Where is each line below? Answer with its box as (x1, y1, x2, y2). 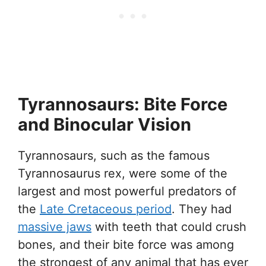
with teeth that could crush (91, 219, 246, 234)
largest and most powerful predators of (18, 183, 236, 198)
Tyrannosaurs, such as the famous (18, 148, 210, 163)
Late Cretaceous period (40, 201, 172, 216)
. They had (172, 201, 232, 216)
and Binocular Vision (18, 113, 191, 135)
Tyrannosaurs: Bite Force (18, 93, 227, 115)
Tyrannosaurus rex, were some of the (18, 166, 227, 180)
